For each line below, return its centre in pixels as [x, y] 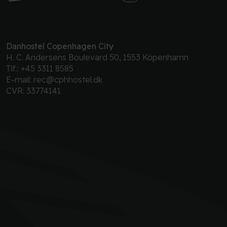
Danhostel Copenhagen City [60, 46]
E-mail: [20, 79]
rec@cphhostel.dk [68, 79]
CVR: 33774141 [33, 90]
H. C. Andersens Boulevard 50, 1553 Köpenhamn [97, 57]
